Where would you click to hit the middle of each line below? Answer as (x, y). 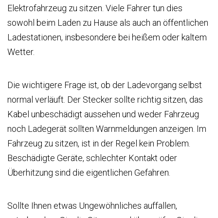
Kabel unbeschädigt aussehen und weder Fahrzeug (103, 114)
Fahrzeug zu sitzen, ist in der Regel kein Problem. (99, 143)
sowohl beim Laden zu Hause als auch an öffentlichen (108, 22)
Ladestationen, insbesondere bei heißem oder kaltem (107, 37)
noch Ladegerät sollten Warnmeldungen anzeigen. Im (107, 128)
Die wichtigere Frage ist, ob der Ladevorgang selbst (105, 85)
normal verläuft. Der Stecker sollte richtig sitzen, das (105, 99)
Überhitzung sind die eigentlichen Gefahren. (89, 172)
